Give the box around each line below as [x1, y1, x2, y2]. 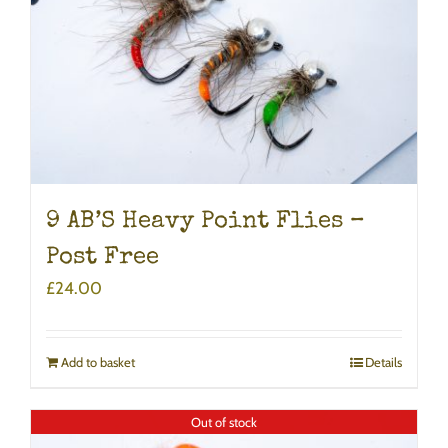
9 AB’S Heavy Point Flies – [46, 209, 365, 234]
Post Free [46, 245, 159, 270]
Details [365, 353, 402, 370]
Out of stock [191, 413, 257, 430]
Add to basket [61, 353, 135, 370]
